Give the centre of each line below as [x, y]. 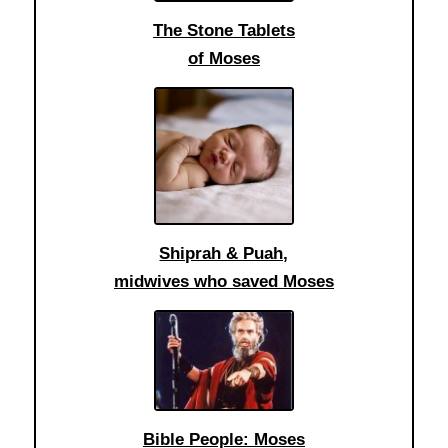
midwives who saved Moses [223, 281]
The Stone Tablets [223, 30]
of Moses [223, 58]
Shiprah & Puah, [224, 253]
